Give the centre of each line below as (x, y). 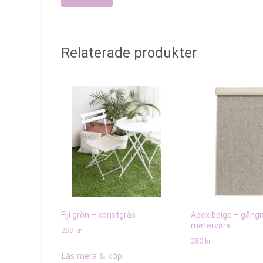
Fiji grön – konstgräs (98, 215)
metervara (211, 225)
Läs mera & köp (92, 255)
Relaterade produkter (129, 53)
